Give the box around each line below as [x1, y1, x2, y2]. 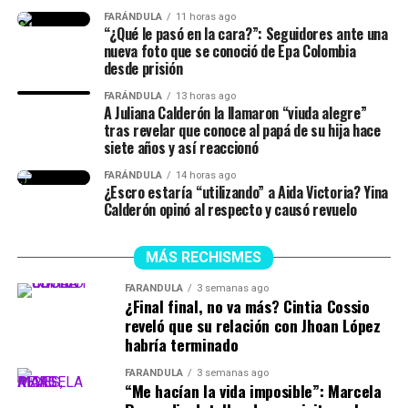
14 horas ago [175, 168, 236, 181]
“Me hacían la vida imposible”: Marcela [124, 378, 382, 403]
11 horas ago [175, 10, 236, 23]
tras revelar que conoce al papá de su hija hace [103, 118, 381, 141]
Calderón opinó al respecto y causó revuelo [103, 198, 357, 220]
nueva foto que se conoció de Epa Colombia [103, 39, 356, 62]
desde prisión [103, 56, 183, 79]
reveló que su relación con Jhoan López [124, 312, 381, 337]
